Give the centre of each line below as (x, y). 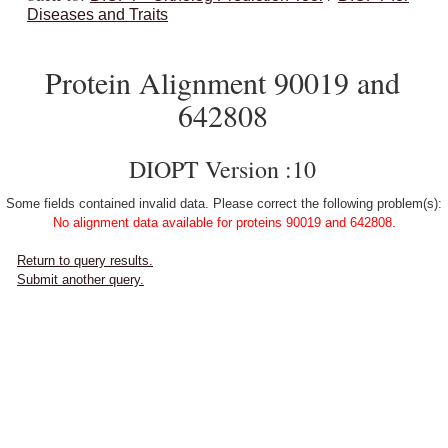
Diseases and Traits (97, 14)
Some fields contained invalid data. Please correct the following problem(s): (224, 203)
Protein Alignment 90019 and (222, 82)
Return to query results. (85, 260)
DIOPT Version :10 (222, 169)
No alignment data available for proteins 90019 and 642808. (224, 222)
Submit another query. (80, 279)
